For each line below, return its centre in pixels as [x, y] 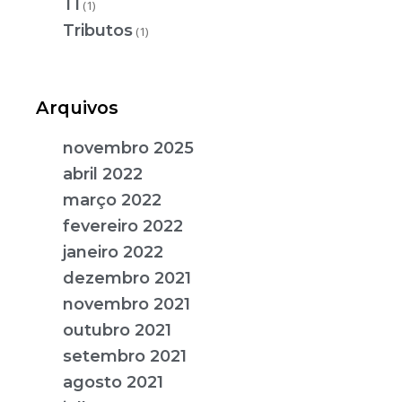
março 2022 [112, 200]
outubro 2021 [117, 330]
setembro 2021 [125, 356]
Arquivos [77, 107]
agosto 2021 [113, 382]
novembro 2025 [128, 148]
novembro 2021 [127, 304]
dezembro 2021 [127, 278]
